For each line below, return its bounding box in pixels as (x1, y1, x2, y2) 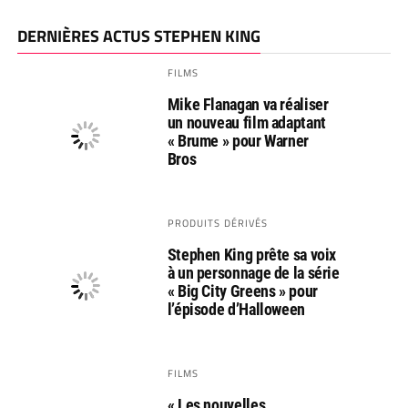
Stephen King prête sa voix (167, 245, 337, 265)
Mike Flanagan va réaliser (167, 95, 329, 115)
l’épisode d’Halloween (167, 300, 305, 320)
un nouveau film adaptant (167, 113, 326, 133)
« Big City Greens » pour (167, 281, 318, 301)
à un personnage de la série (167, 263, 340, 283)
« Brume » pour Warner (167, 131, 309, 151)
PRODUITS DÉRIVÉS (167, 215, 269, 231)
